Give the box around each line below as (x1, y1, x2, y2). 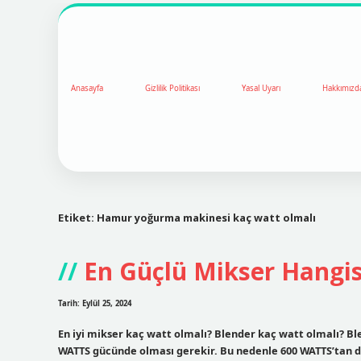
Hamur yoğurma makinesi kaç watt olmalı (97, 210, 316, 225)
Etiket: (58, 210, 97, 225)
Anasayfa (71, 83, 103, 94)
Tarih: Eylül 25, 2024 (58, 298, 131, 309)
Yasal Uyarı (242, 83, 280, 94)
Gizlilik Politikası (145, 83, 200, 94)
